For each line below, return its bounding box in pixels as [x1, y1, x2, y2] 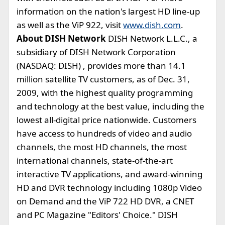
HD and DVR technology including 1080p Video [17, 182, 202, 193]
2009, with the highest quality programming [17, 87, 193, 98]
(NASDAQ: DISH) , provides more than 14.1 [17, 60, 186, 71]
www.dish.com [123, 19, 181, 31]
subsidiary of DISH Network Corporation [17, 46, 176, 58]
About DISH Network [17, 33, 106, 44]
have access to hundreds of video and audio [17, 128, 192, 139]
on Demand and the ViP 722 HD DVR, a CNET [17, 195, 194, 207]
